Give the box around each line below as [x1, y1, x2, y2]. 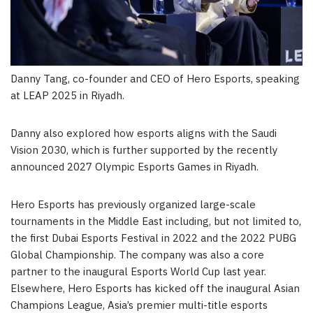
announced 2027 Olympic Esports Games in [10, 158, 225, 176]
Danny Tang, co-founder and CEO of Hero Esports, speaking [10, 70, 300, 88]
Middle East [108, 212, 163, 231]
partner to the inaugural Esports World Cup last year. [10, 263, 266, 281]
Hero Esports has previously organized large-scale [10, 196, 256, 214]
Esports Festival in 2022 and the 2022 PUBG [78, 229, 296, 247]
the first [10, 229, 52, 247]
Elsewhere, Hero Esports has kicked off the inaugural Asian [10, 279, 300, 298]
